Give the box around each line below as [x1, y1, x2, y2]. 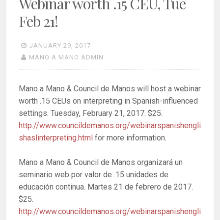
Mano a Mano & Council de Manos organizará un [19, 158, 183, 167]
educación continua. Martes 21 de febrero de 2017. [19, 182, 193, 192]
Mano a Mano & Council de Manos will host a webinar [19, 83, 201, 93]
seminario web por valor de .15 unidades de [19, 170, 169, 180]
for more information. [93, 133, 167, 142]
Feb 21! [19, 11, 58, 31]
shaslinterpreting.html [19, 133, 93, 142]
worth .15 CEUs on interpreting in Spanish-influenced [19, 96, 198, 106]
